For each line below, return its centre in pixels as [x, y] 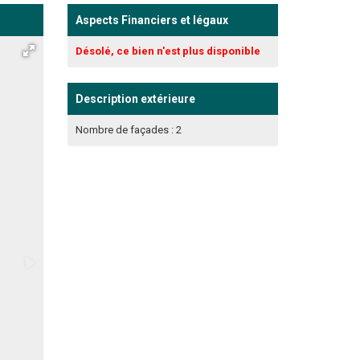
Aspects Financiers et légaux [151, 20]
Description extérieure [135, 98]
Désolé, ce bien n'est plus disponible [168, 51]
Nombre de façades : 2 [128, 129]
